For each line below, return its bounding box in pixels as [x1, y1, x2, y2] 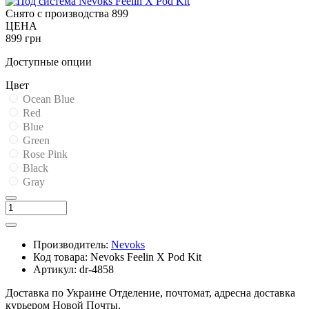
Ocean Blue [20, 93, 74, 106]
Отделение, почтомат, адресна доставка [109, 287, 295, 299]
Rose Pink [20, 148, 68, 161]
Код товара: [33, 251, 88, 263]
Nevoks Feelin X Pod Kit [90, 251, 201, 263]
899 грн [6, 32, 41, 45]
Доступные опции [6, 56, 92, 68]
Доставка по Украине [6, 287, 106, 299]
